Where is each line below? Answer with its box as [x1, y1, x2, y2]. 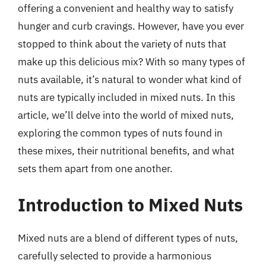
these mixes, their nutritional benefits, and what [18, 144, 235, 157]
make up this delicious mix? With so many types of [18, 55, 245, 68]
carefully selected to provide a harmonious [18, 249, 211, 262]
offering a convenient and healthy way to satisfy [18, 1, 233, 15]
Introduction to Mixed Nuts [18, 193, 243, 216]
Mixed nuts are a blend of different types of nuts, [18, 232, 238, 245]
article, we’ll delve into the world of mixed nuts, [18, 108, 234, 122]
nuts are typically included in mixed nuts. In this [18, 90, 235, 104]
